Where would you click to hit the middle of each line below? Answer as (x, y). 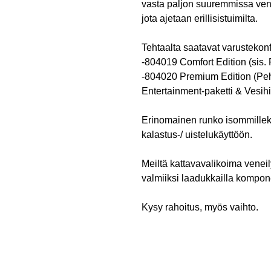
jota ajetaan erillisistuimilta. (200, 18)
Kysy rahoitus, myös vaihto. (200, 207)
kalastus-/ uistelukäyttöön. (197, 134)
